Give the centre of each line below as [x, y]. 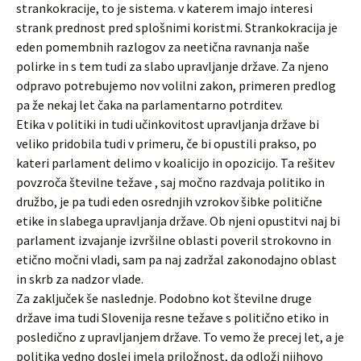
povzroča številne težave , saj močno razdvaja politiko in [170, 182]
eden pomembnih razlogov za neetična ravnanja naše [163, 47]
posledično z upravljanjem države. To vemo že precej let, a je [180, 337]
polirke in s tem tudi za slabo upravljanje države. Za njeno [172, 66]
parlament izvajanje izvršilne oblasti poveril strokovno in [174, 240]
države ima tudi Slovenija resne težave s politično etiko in [172, 317]
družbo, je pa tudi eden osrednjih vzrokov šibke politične [169, 201]
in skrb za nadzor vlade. [80, 279]
